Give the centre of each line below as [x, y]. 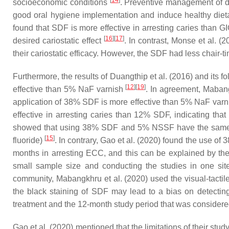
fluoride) [29, 140]
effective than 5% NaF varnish [69, 89]
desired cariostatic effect [58, 41]
